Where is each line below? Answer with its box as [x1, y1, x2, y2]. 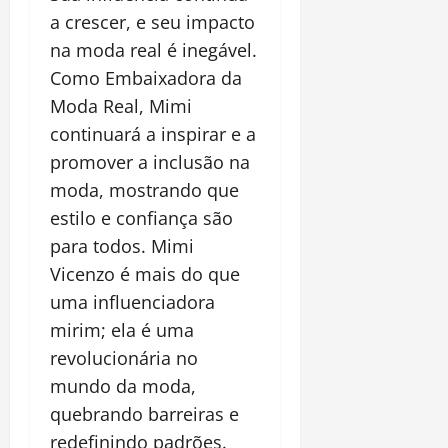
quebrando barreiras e [50, 402, 239, 427]
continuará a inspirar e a [50, 122, 256, 147]
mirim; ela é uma [50, 318, 194, 343]
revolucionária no [50, 346, 198, 371]
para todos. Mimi [50, 234, 194, 259]
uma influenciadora [50, 290, 215, 315]
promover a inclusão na [50, 150, 250, 175]
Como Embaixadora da [50, 66, 242, 91]
